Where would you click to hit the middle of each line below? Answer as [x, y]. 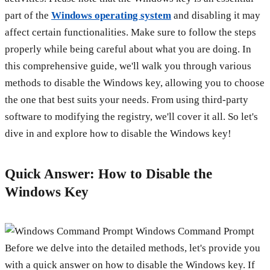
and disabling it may [216, 15]
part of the [28, 15]
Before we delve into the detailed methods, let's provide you [133, 248]
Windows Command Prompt [194, 231]
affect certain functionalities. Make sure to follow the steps [130, 32]
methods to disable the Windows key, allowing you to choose [135, 83]
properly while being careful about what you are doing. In [128, 49]
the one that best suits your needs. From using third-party [127, 100]
